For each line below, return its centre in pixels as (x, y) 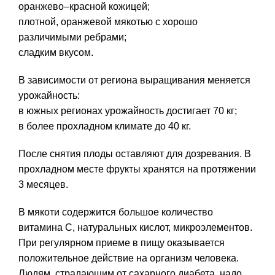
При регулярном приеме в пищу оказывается (122, 243)
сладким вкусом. (56, 53)
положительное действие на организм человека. (129, 258)
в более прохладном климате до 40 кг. (105, 126)
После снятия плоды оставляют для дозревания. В (135, 154)
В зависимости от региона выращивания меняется (134, 80)
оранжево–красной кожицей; (84, 7)
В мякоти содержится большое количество (116, 212)
